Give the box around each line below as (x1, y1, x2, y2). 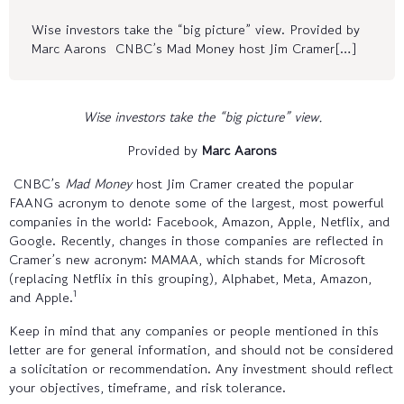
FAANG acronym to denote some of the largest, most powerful (9, 192, 384, 212)
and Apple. (9, 287, 73, 307)
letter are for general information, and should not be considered (9, 339, 393, 359)
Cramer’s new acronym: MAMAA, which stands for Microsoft (9, 249, 365, 269)
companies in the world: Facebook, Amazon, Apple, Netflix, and (9, 211, 390, 231)
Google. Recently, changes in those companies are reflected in (9, 230, 383, 250)
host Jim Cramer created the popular (132, 173, 353, 193)
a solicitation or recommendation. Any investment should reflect (9, 358, 393, 378)
